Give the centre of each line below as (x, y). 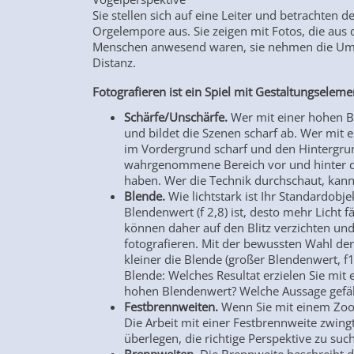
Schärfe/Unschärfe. (176, 117)
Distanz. (116, 63)
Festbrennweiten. (173, 307)
